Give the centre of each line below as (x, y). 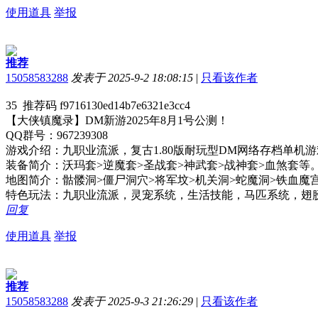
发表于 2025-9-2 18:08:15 (132, 77)
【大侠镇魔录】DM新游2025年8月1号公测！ (117, 120)
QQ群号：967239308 (57, 135)
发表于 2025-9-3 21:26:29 (132, 301)
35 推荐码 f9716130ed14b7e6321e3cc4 (98, 105)
